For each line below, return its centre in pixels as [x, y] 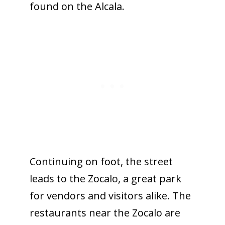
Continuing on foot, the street [101, 161]
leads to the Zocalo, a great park [105, 178]
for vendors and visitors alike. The [110, 195]
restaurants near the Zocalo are [105, 212]
